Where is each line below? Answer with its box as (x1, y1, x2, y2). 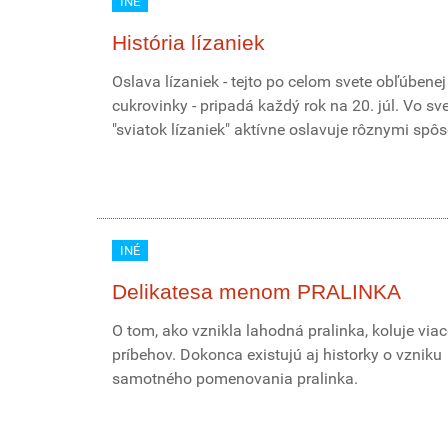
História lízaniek (112, 31, 265, 54)
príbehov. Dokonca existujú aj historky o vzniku (112, 345, 442, 364)
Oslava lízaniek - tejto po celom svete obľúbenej (112, 72, 446, 91)
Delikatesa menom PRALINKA (112, 280, 401, 303)
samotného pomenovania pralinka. (112, 369, 358, 388)
